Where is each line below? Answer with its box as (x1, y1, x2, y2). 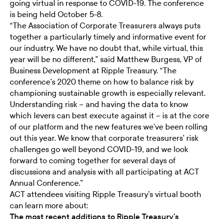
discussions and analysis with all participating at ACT (10, 167, 199, 176)
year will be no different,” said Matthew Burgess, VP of (10, 54, 202, 64)
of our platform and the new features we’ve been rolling (10, 122, 208, 131)
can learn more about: (10, 200, 88, 210)
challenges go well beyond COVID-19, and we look (10, 144, 188, 154)
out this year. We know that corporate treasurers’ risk (10, 133, 198, 143)
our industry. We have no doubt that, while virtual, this (10, 43, 203, 53)
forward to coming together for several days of (10, 155, 175, 165)
